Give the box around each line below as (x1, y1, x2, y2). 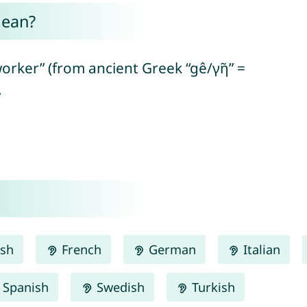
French (58, 241, 101, 258)
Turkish (188, 278, 235, 295)
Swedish (93, 278, 145, 295)
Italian (239, 241, 280, 258)
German (145, 241, 196, 258)
